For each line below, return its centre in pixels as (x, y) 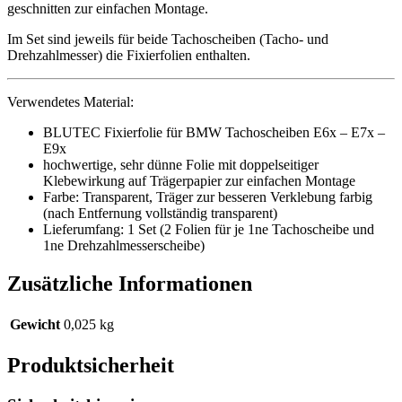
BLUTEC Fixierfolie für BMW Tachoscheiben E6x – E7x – (214, 133)
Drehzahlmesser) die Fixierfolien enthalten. (129, 56)
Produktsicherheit (91, 366)
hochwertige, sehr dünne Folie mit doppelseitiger (181, 165)
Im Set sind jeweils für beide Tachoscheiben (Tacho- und (168, 39)
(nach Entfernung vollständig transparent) (160, 214)
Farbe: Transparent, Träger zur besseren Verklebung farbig (208, 197)
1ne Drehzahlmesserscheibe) (124, 246)
